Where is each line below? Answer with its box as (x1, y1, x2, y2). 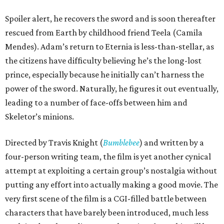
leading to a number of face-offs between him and (5, 97, 187, 108)
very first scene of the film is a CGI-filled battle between (5, 193, 206, 204)
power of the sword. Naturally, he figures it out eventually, (5, 83, 218, 94)
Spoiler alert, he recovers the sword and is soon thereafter (5, 13, 215, 24)
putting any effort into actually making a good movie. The (5, 179, 218, 190)
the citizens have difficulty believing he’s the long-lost (5, 55, 201, 66)
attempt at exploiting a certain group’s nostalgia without (5, 165, 217, 176)
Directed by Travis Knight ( (5, 137, 103, 148)
